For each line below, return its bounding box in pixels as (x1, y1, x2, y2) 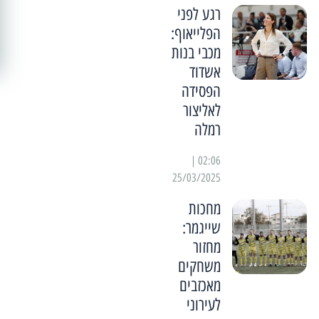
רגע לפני (177, 4, 221, 25)
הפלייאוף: (170, 23, 221, 44)
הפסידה (181, 81, 221, 102)
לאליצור (182, 100, 221, 121)
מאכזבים (179, 276, 221, 296)
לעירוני (186, 295, 221, 315)
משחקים (177, 256, 221, 277)
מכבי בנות (171, 43, 221, 63)
